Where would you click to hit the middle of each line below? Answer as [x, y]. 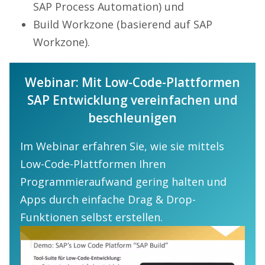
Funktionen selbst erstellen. [91, 217]
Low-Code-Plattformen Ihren [93, 164]
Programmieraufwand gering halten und [123, 182]
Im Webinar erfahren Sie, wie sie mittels [122, 146]
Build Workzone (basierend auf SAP [123, 25]
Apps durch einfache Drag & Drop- [108, 200]
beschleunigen [132, 118]
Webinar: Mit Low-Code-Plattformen [132, 83]
